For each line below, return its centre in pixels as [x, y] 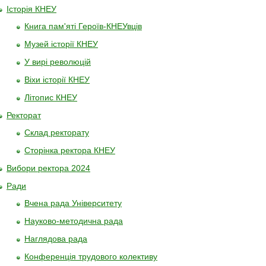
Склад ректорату [57, 132]
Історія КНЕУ [31, 9]
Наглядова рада [56, 239]
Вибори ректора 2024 [48, 168]
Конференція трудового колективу [91, 256]
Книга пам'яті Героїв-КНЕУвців [83, 26]
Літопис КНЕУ [51, 97]
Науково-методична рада [74, 221]
